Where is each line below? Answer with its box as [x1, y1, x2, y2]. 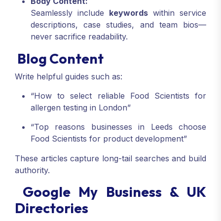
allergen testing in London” [31, 103, 131, 113]
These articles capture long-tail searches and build [15, 153, 206, 164]
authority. [15, 165, 50, 176]
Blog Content [15, 50, 104, 68]
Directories [15, 199, 88, 217]
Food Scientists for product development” [31, 134, 187, 144]
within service [148, 8, 206, 18]
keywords [109, 8, 148, 18]
